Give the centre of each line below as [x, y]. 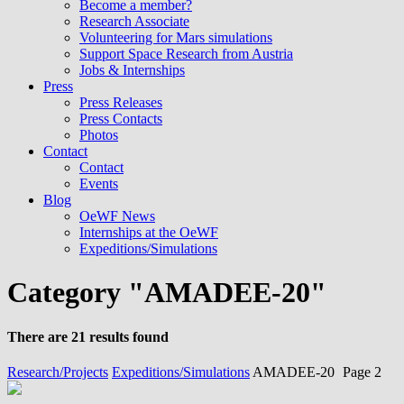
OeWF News [117, 216]
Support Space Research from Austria [186, 54]
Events [99, 184]
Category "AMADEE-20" [167, 293]
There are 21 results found [88, 336]
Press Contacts [121, 119]
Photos [99, 135]
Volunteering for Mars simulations [176, 37]
